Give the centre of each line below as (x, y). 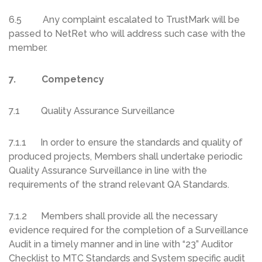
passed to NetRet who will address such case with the (127, 34)
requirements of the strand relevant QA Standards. (119, 185)
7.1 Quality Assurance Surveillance (92, 111)
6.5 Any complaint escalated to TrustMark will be (124, 20)
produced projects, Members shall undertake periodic (126, 157)
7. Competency (56, 80)
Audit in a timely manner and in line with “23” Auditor (121, 244)
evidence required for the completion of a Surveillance (129, 230)
